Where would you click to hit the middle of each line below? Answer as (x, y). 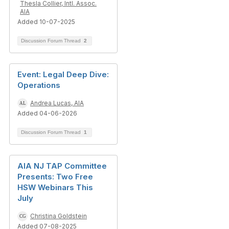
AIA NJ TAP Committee (62, 166)
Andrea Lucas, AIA (57, 103)
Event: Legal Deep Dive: (63, 74)
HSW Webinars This (55, 187)
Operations (39, 85)
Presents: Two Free (55, 177)
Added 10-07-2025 (46, 22)
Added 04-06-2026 (47, 113)
